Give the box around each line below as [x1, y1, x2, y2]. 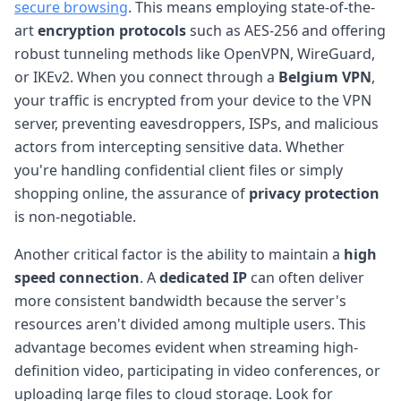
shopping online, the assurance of [14, 183, 249, 203]
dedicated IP [159, 267, 247, 287]
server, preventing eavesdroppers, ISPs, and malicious [14, 113, 379, 133]
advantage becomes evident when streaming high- [14, 337, 358, 357]
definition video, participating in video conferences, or [14, 360, 380, 380]
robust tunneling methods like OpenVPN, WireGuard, [14, 43, 375, 64]
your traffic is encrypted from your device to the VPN [14, 90, 371, 110]
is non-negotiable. [14, 206, 136, 226]
